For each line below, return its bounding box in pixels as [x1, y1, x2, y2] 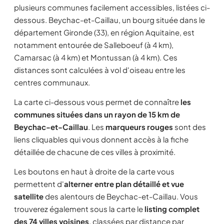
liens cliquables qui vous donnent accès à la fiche [14, 134, 188, 144]
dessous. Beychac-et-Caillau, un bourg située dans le [14, 15, 205, 24]
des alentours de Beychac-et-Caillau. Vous [43, 191, 198, 201]
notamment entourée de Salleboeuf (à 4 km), [14, 40, 173, 49]
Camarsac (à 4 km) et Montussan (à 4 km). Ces [14, 52, 177, 62]
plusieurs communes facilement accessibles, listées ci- [14, 2, 210, 12]
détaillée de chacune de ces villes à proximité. [14, 147, 175, 156]
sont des [173, 122, 206, 131]
